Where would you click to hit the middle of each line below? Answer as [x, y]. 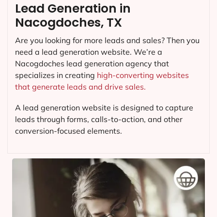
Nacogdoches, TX [69, 23]
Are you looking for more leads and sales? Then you [107, 40]
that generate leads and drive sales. [80, 87]
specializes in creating [56, 75]
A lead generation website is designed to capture [104, 108]
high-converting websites [143, 75]
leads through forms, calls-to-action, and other [99, 119]
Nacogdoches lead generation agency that [92, 64]
